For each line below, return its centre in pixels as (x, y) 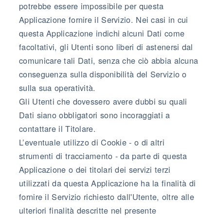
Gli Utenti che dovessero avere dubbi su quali (103, 101)
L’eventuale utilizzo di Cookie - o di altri (92, 142)
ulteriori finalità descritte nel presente (88, 210)
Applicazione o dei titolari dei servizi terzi (95, 169)
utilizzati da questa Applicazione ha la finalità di (108, 183)
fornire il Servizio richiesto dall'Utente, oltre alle (107, 196)
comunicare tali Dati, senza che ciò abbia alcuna (109, 60)
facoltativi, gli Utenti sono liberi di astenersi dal (106, 46)
